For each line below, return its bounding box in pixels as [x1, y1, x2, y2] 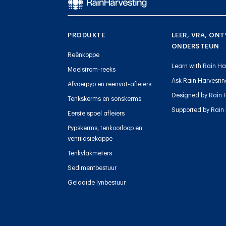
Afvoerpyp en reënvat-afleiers [68, 81, 152, 87]
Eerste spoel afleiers [68, 110, 125, 117]
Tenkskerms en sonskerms [68, 95, 142, 102]
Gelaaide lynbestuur [68, 179, 126, 186]
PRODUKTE [68, 31, 105, 38]
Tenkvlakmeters [68, 150, 112, 156]
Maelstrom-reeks [68, 66, 116, 73]
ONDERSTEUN [171, 42, 219, 49]
